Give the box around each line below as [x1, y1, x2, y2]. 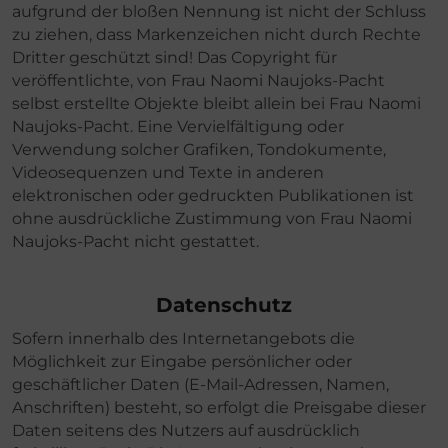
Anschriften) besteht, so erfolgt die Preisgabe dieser [12, 397, 426, 417]
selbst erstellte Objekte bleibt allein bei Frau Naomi [12, 93, 421, 113]
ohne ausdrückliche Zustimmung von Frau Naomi [12, 208, 412, 228]
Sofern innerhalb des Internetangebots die [12, 328, 355, 348]
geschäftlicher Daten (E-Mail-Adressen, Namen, [12, 374, 389, 394]
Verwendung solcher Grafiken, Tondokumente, [12, 139, 386, 159]
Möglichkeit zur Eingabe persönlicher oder [12, 351, 352, 371]
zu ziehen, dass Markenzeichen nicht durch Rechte [12, 24, 421, 44]
